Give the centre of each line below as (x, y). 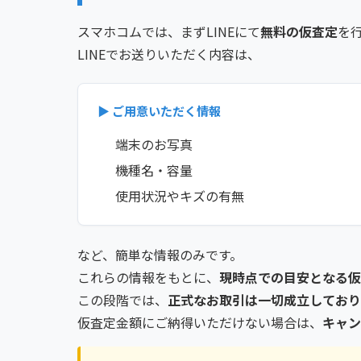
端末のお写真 (154, 145)
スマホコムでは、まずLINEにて (169, 32)
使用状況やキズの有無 (180, 196)
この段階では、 (122, 300)
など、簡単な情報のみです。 (160, 255)
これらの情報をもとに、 (148, 278)
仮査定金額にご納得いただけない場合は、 (200, 323)
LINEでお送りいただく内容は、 (169, 54)
